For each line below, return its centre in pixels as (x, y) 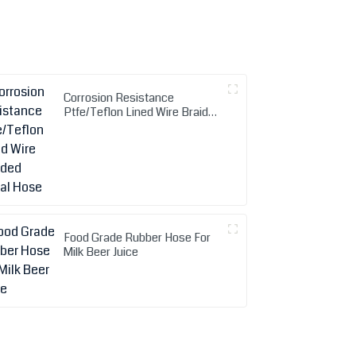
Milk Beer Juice (101, 252)
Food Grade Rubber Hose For (137, 237)
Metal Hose (93, 126)
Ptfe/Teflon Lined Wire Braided (143, 112)
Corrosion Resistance (119, 97)
